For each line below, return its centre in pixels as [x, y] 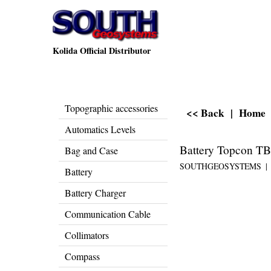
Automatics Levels [100, 129]
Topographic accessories [111, 108]
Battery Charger [95, 193]
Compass [82, 256]
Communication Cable [108, 214]
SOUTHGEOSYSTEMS [220, 166]
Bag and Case [91, 150]
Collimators [87, 235]
